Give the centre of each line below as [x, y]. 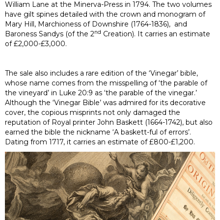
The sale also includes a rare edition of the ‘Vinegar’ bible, [101, 73]
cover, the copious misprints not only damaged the [93, 112]
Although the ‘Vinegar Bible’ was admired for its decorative [105, 102]
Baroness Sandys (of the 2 [50, 34]
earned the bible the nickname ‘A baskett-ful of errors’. [98, 132]
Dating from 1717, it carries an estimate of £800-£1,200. [100, 142]
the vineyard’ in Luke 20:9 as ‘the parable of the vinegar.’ [101, 93]
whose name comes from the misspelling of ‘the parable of [106, 83]
